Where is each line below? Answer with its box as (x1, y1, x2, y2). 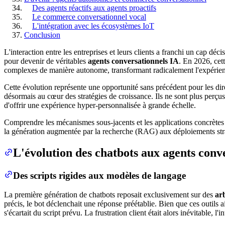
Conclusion (24, 30, 60, 39)
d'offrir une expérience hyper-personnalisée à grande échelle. (4, 100, 196, 109)
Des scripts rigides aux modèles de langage (13, 170, 186, 181)
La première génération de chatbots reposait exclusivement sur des (4, 190, 215, 199)
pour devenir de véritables (4, 56, 88, 65)
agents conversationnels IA (88, 56, 179, 65)
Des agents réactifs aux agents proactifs (32, 3, 156, 12)
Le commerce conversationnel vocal (32, 12, 146, 21)
